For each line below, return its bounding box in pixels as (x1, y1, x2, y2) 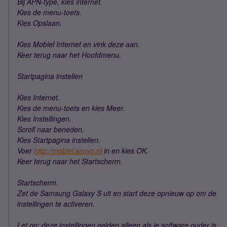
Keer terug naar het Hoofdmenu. (17, 50, 121, 60)
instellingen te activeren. (17, 199, 95, 209)
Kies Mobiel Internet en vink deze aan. (17, 39, 140, 49)
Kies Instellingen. (17, 113, 71, 124)
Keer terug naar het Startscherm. (17, 156, 123, 166)
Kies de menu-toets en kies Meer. (17, 103, 125, 113)
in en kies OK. (102, 145, 148, 156)
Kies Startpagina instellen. (17, 135, 100, 145)
